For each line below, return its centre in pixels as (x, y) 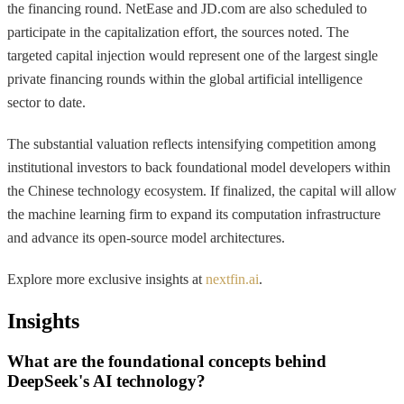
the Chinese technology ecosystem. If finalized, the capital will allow (202, 191)
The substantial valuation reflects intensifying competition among (192, 144)
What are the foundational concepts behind (167, 362)
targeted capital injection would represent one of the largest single (193, 56)
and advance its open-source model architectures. (146, 238)
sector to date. (46, 103)
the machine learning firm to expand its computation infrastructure (194, 215)
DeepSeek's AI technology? (106, 381)
